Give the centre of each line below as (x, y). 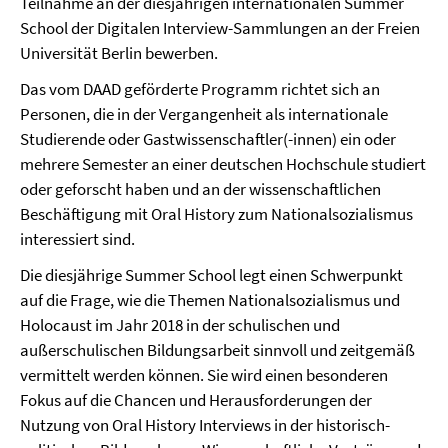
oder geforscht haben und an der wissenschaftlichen (200, 189)
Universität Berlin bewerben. (119, 53)
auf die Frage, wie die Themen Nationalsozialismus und (210, 300)
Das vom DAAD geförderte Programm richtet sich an (200, 89)
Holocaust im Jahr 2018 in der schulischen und (180, 325)
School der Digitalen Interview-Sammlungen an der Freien (220, 28)
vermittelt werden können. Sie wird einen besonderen (204, 375)
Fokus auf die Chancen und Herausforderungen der (196, 400)
